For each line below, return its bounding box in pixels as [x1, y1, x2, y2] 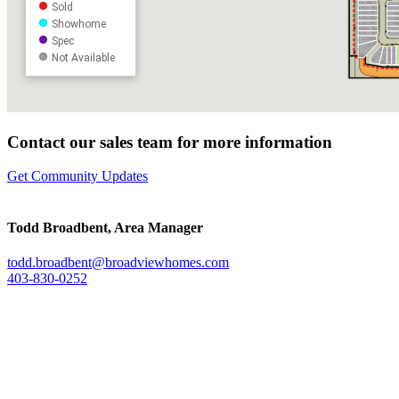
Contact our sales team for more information [7, 132, 332, 151]
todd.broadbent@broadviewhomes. [7, 254, 205, 270]
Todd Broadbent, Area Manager [7, 219, 203, 235]
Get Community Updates [7, 168, 148, 184]
